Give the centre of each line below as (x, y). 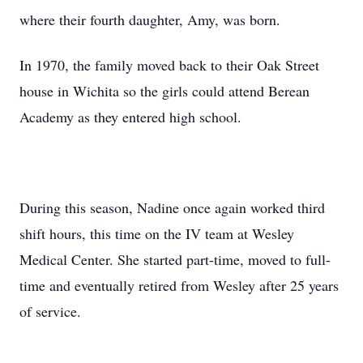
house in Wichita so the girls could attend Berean (164, 91)
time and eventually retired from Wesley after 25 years (179, 285)
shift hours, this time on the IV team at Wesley (157, 233)
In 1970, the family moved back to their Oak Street (169, 65)
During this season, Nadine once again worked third (172, 207)
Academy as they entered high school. (130, 117)
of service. (50, 311)
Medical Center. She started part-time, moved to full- (175, 259)
